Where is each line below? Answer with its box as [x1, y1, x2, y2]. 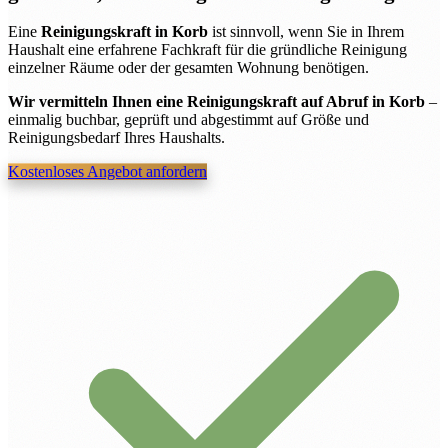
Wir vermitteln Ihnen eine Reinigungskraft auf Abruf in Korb [8, 93, 425, 111]
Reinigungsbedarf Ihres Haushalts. [8, 129, 225, 147]
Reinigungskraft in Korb [41, 23, 208, 41]
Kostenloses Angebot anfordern [8, 163, 207, 181]
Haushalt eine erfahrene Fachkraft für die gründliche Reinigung [8, 41, 407, 59]
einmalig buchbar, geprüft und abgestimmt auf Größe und [8, 111, 369, 129]
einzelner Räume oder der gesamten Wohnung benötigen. [8, 59, 369, 77]
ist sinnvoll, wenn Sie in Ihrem [208, 23, 404, 41]
